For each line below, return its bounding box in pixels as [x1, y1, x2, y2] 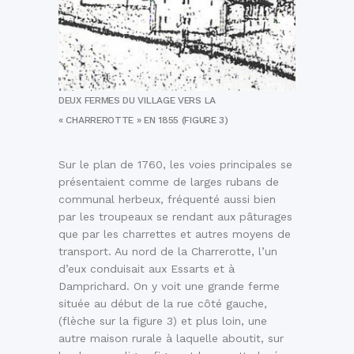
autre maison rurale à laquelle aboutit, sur [58, 332, 284, 345]
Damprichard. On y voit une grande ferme [58, 280, 280, 293]
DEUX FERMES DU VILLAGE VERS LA [58, 95, 216, 107]
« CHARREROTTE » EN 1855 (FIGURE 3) [58, 115, 228, 126]
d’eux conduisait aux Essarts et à [58, 262, 235, 276]
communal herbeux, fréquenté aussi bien [58, 193, 276, 206]
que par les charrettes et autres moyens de [58, 228, 291, 241]
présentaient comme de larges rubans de [58, 175, 279, 189]
